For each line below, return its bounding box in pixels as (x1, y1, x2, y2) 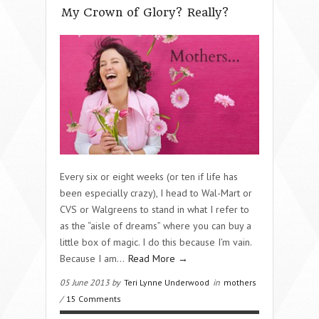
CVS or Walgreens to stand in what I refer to (60, 202, 249, 216)
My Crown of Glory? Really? (61, 5, 229, 19)
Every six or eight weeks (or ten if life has (60, 169, 238, 183)
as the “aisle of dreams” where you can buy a (60, 219, 251, 232)
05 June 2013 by (60, 276, 122, 288)
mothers (224, 276, 256, 288)
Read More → (128, 251, 188, 265)
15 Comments (66, 293, 121, 304)
